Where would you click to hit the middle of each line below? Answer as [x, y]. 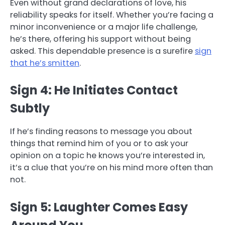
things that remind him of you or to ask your [99, 144]
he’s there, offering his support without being [100, 39]
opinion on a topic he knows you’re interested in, [107, 156]
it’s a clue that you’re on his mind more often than [111, 168]
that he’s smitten [45, 63]
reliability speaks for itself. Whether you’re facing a [112, 15]
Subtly [30, 108]
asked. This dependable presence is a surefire [102, 51]
